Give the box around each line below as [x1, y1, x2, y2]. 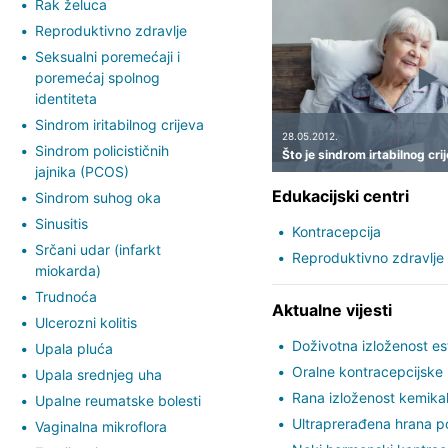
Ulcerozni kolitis [35, 313, 137, 331]
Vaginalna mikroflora [35, 417, 167, 435]
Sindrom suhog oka [35, 188, 161, 206]
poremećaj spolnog [35, 68, 160, 86]
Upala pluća [35, 339, 113, 357]
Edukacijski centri [271, 185, 409, 206]
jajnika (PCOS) [35, 162, 129, 180]
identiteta [35, 89, 97, 107]
